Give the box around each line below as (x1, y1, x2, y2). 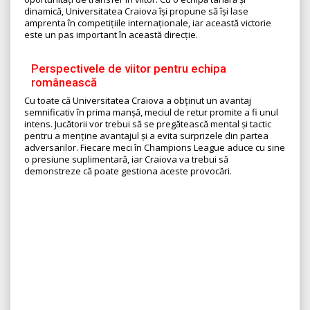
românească (31, 75, 97, 90)
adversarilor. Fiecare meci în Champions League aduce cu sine (24, 141, 285, 154)
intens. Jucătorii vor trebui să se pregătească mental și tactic (24, 118, 271, 131)
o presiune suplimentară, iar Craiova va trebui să (24, 153, 228, 166)
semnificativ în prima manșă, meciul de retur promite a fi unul (24, 106, 278, 119)
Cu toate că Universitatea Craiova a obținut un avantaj (24, 94, 251, 107)
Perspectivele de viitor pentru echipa (31, 62, 226, 76)
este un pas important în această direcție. (24, 28, 198, 42)
